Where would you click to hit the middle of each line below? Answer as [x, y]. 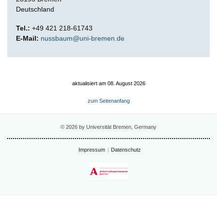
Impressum [92, 149]
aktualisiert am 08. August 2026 [108, 83]
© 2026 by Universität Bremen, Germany [108, 127]
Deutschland [35, 9]
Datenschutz [126, 149]
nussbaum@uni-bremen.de [83, 38]
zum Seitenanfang [108, 101]
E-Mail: [27, 38]
